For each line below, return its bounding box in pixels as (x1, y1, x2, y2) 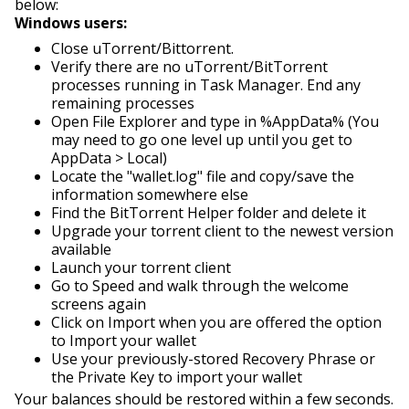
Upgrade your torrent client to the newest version (51, 220, 393, 241)
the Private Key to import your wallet (51, 366, 302, 387)
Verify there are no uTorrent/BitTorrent (51, 56, 328, 77)
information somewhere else (51, 184, 248, 204)
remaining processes (51, 92, 194, 113)
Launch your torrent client (51, 257, 231, 278)
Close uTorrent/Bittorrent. (51, 37, 234, 58)
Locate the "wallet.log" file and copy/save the (51, 165, 354, 186)
